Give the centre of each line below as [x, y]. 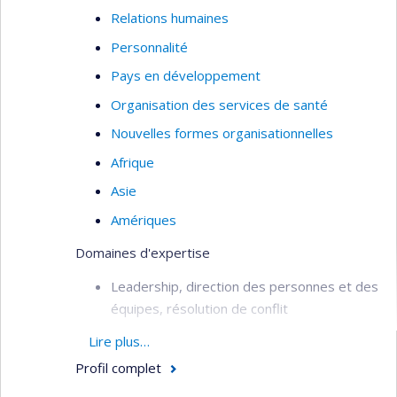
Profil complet [118, 368]
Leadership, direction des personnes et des [245, 286]
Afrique [132, 162]
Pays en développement [186, 75]
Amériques [144, 219]
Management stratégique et [197, 337]
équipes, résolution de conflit [199, 308]
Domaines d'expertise [143, 253]
